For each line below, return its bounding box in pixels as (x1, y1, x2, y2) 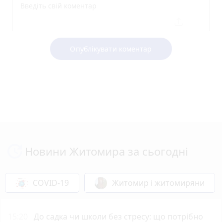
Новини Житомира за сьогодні (25, 143, 188, 159)
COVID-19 (33, 177, 69, 188)
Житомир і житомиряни (112, 177, 205, 188)
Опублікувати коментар (70, 44, 152, 54)
